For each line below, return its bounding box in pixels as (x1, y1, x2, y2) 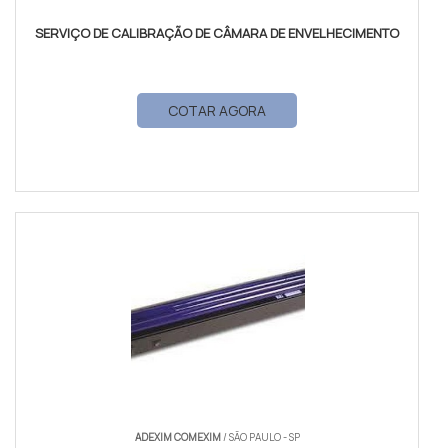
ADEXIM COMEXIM (134, 430, 221, 444)
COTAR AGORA (168, 101, 267, 120)
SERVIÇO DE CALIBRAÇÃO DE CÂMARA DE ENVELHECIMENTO (35, 24, 400, 42)
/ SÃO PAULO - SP (220, 430, 300, 444)
